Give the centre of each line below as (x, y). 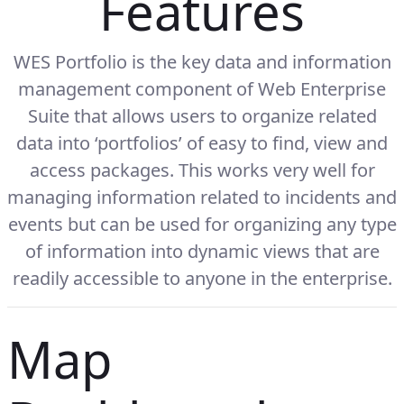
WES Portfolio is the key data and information (202, 62)
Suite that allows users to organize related (202, 116)
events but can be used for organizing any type (202, 224)
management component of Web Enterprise (202, 89)
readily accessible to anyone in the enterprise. (202, 278)
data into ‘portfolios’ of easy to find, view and (202, 143)
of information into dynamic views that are (202, 251)
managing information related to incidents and (202, 197)
